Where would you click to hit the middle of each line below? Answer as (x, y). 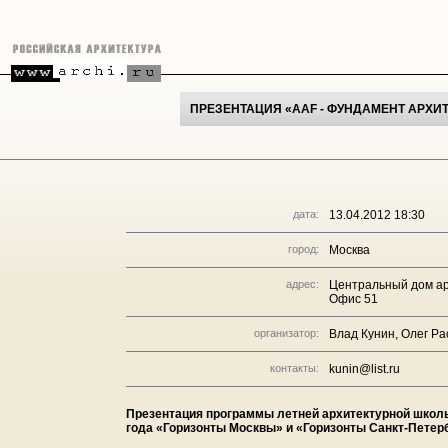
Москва (349, 250)
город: (303, 249)
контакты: (294, 368)
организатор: (286, 333)
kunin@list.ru (364, 369)
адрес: (302, 284)
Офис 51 (353, 299)
